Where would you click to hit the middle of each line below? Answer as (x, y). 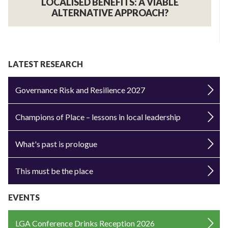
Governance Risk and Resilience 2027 (80, 90)
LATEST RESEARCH (46, 64)
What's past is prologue (56, 144)
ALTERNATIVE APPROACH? (110, 12)
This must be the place (54, 170)
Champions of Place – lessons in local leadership (98, 117)
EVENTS (24, 197)
